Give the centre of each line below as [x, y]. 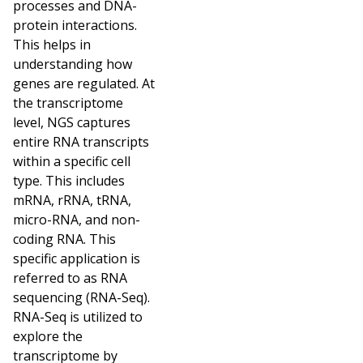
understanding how [73, 64]
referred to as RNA [70, 278]
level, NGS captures [72, 122]
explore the [48, 336]
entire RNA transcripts [81, 141]
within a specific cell [72, 161]
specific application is [77, 258]
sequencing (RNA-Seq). [81, 297]
